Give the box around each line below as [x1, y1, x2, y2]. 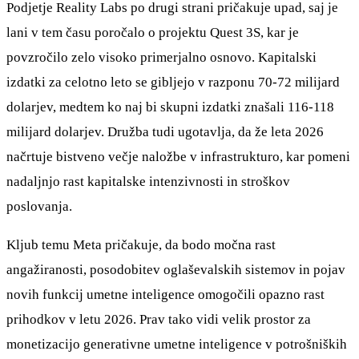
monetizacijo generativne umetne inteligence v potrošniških [6, 337, 347, 353]
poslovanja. [6, 198, 72, 214]
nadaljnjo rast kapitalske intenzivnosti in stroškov [6, 173, 290, 189]
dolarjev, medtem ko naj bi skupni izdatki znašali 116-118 [6, 99, 334, 115]
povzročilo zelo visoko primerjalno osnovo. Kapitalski [6, 49, 317, 65]
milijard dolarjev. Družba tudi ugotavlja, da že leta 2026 [6, 123, 324, 139]
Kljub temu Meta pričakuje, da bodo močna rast [6, 237, 276, 253]
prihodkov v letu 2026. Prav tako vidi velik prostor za [6, 312, 311, 328]
